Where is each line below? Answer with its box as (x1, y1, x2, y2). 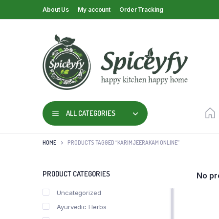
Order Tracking (119, 5, 163, 13)
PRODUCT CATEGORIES (43, 169, 110, 178)
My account (78, 5, 111, 13)
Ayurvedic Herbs (57, 202, 107, 211)
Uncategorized (57, 188, 101, 197)
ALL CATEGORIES (66, 109, 115, 118)
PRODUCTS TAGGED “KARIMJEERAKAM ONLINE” (67, 139, 179, 147)
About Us (43, 5, 69, 13)
